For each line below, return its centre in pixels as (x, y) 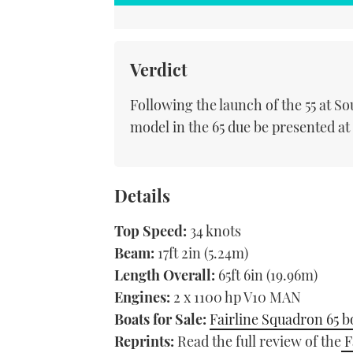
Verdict (159, 69)
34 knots (214, 230)
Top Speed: (150, 230)
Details (142, 195)
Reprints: (144, 341)
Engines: (142, 297)
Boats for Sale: (160, 319)
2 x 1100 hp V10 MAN (236, 297)
